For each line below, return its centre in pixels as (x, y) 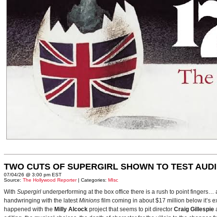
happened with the (29, 209)
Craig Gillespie (194, 209)
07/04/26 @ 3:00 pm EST (33, 175)
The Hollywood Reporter (50, 180)
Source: (13, 180)
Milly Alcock (71, 209)
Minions (89, 201)
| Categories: (92, 180)
